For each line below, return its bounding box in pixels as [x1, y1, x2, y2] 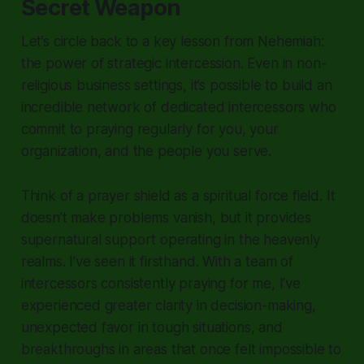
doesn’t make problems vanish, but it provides [20, 209, 312, 226]
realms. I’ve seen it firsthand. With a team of [20, 253, 293, 270]
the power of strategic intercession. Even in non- [20, 54, 327, 71]
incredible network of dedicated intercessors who [20, 98, 336, 115]
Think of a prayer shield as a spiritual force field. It [20, 187, 336, 204]
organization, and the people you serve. [20, 142, 272, 159]
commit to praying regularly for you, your [20, 120, 279, 137]
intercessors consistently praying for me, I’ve [20, 275, 301, 292]
